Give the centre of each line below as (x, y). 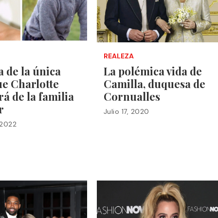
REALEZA (118, 56)
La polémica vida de (153, 71)
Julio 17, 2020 (126, 111)
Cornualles (132, 96)
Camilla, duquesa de (154, 83)
